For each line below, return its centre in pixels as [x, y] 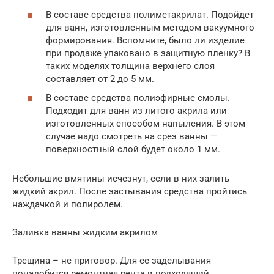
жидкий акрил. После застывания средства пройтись [130, 192]
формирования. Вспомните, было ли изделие [145, 40]
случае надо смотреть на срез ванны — [132, 137]
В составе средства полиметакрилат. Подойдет [150, 14]
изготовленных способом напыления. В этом [146, 124]
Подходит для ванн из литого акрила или [136, 111]
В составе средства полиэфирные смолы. [138, 98]
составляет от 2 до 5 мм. [100, 79]
